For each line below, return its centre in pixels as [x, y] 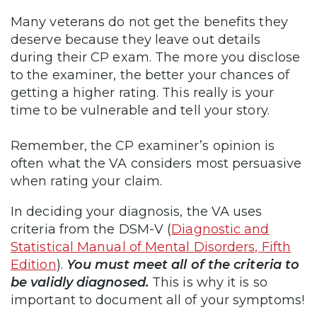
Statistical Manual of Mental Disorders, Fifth [151, 247]
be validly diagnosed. [80, 282]
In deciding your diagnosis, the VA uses [137, 211]
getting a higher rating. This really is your [142, 92]
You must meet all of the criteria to [183, 264]
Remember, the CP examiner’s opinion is [143, 145]
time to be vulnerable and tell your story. [140, 110]
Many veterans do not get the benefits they [149, 22]
